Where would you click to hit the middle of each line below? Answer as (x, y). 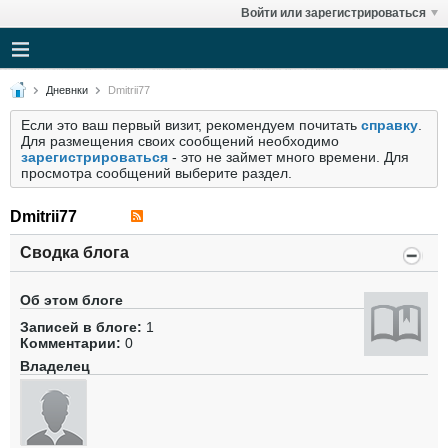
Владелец (55, 365)
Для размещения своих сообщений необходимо (180, 141)
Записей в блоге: (81, 327)
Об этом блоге (71, 300)
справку (389, 125)
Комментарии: (70, 343)
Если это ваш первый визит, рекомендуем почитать (191, 125)
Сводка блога (74, 252)
